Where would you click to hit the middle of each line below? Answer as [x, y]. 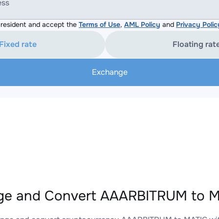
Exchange [109, 72]
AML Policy [142, 24]
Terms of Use [99, 24]
